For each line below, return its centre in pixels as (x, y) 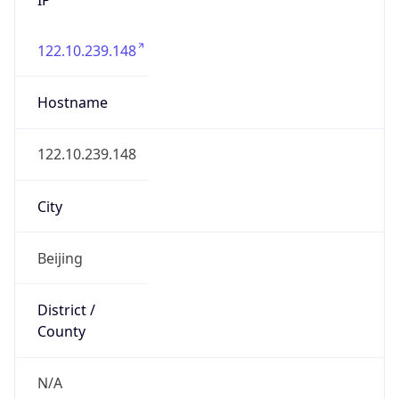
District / (66, 310)
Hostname (72, 103)
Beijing (60, 258)
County (61, 332)
